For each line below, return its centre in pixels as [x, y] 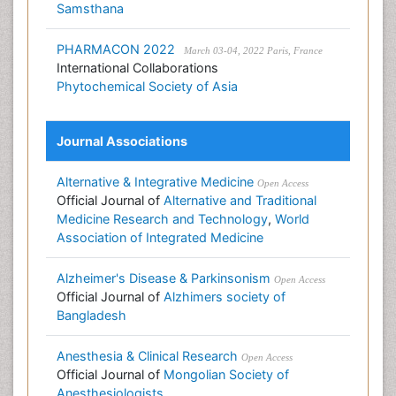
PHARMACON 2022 [118, 49]
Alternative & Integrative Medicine [155, 182]
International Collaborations [137, 68]
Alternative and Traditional [240, 200]
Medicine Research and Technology [162, 219]
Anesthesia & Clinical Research [147, 356]
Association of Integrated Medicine [160, 237]
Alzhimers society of [225, 297]
